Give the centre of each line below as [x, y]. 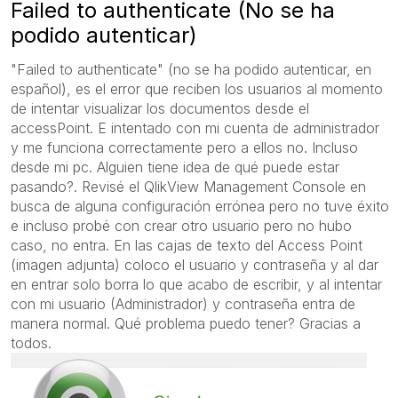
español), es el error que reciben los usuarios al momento [197, 88]
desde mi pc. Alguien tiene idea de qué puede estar [175, 167]
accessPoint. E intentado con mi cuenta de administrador [195, 127]
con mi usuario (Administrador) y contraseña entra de [183, 303]
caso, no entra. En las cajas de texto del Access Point [187, 245]
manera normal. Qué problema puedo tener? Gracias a [186, 323]
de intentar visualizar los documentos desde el [160, 108]
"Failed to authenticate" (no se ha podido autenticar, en [191, 69]
